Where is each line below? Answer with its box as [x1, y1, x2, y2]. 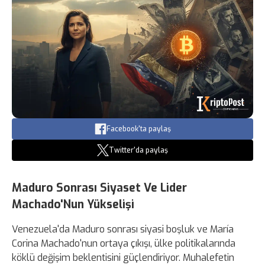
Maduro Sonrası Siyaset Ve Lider [12, 180, 187, 196]
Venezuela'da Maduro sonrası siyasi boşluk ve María [12, 223, 234, 236]
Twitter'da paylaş [109, 146, 168, 156]
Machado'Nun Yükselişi [12, 197, 134, 212]
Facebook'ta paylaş [106, 124, 171, 134]
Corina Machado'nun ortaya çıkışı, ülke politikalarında [12, 237, 235, 250]
